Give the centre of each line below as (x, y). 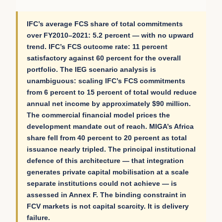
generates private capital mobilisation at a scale (108, 172)
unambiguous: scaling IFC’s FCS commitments (106, 81)
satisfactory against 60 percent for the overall (104, 58)
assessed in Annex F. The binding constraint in (107, 195)
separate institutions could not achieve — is (102, 184)
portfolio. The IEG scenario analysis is (91, 70)
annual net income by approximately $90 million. (109, 104)
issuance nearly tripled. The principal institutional (111, 149)
